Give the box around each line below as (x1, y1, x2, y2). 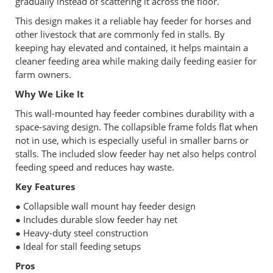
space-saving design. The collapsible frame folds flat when (15, 120, 258, 133)
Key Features (15, 180, 75, 193)
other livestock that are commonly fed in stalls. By (15, 27, 225, 40)
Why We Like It (15, 87, 84, 100)
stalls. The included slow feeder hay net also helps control (15, 147, 257, 160)
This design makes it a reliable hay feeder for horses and (15, 14, 251, 27)
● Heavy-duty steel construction (15, 226, 148, 239)
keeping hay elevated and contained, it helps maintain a (15, 41, 248, 54)
